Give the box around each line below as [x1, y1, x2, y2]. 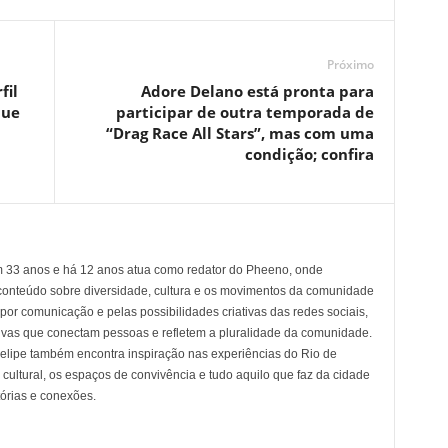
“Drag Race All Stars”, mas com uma [105, 123, 374, 144]
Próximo [326, 56, 374, 74]
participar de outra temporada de [115, 102, 374, 123]
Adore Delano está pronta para [140, 81, 374, 102]
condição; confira [244, 144, 374, 165]
